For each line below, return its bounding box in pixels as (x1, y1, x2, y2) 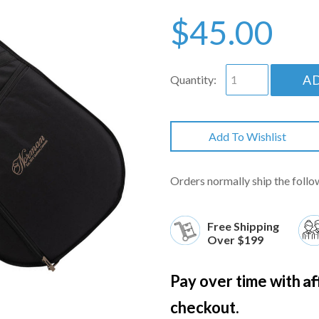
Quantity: (170, 73, 216, 86)
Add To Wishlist (208, 130, 286, 143)
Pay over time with (170, 271, 303, 291)
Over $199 (206, 233, 263, 246)
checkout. (170, 298, 239, 317)
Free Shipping (206, 219, 279, 233)
